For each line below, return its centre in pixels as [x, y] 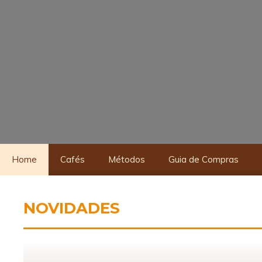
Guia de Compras [204, 159]
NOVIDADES [72, 208]
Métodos [127, 159]
